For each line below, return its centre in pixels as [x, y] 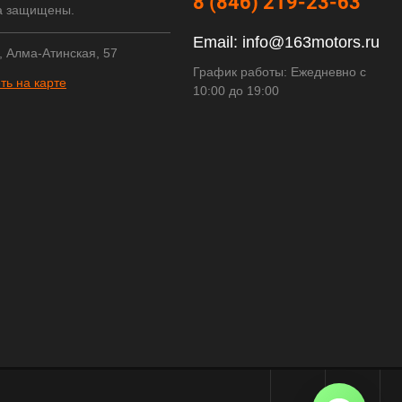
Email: [218, 42]
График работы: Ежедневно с [280, 72]
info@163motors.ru [311, 42]
